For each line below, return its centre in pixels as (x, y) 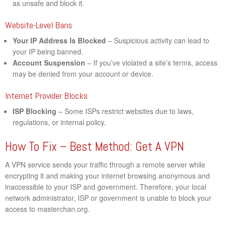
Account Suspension (49, 62)
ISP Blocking (35, 111)
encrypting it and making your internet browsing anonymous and (107, 175)
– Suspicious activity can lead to (158, 40)
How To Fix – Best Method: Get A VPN (95, 146)
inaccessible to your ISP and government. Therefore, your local (106, 186)
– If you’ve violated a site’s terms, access (152, 62)
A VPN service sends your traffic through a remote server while (105, 164)
